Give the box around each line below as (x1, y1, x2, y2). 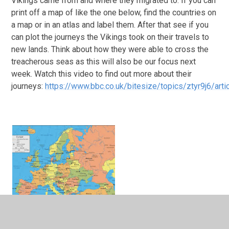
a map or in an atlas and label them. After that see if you (11, 20, 209, 30)
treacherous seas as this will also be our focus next (11, 57, 196, 67)
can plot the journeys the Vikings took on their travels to (11, 32, 210, 42)
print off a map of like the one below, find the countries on (11, 8, 217, 18)
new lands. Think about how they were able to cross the (11, 44, 209, 55)
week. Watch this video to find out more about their (11, 69, 192, 79)
